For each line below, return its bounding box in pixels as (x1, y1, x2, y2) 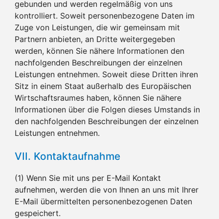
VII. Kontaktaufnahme (15, 150, 120, 162)
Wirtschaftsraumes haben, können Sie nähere (15, 92, 181, 103)
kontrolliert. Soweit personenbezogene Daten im (15, 10, 195, 21)
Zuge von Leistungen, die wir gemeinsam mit (15, 22, 180, 32)
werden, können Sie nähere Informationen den (15, 45, 184, 56)
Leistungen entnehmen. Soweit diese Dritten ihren (15, 69, 198, 79)
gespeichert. (15, 208, 61, 218)
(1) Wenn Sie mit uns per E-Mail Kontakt (15, 173, 161, 183)
